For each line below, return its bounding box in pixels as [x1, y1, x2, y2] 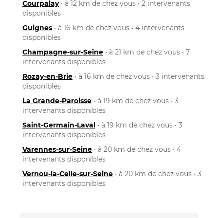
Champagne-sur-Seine [22, 47, 103, 56]
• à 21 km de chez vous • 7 [103, 47, 190, 56]
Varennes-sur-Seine [22, 145, 92, 154]
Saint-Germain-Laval [22, 120, 95, 129]
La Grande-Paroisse [22, 96, 91, 105]
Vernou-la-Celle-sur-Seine [22, 169, 113, 178]
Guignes [22, 23, 52, 32]
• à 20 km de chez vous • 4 [92, 145, 181, 154]
